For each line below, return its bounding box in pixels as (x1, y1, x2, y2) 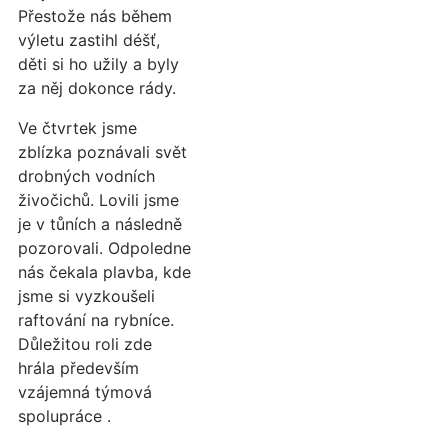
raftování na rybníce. (18, 310, 174, 330)
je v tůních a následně (18, 214, 182, 234)
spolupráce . (18, 406, 111, 426)
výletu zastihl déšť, (18, 30, 160, 50)
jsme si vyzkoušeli (18, 286, 155, 306)
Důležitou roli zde (18, 334, 152, 354)
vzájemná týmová (18, 382, 152, 402)
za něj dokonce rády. (18, 78, 176, 98)
